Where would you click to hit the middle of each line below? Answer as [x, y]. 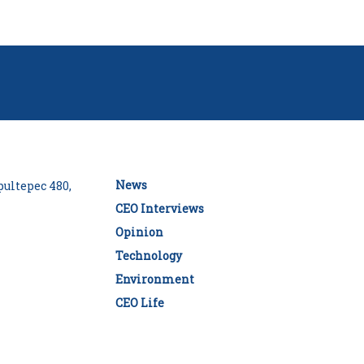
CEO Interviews [160, 208]
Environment [155, 279]
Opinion [139, 232]
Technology [149, 255]
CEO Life [140, 302]
